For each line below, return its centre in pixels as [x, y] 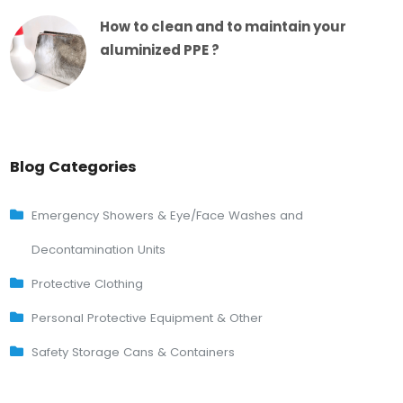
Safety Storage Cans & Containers [134, 352]
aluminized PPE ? [160, 49]
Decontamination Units [99, 249]
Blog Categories [74, 166]
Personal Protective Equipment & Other [148, 318]
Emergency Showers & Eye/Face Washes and [168, 215]
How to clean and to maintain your [224, 26]
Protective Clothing [88, 283]
